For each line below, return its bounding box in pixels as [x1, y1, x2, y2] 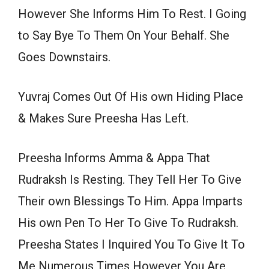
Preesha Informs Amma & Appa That [18, 151, 210, 166]
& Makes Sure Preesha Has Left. [18, 111, 189, 126]
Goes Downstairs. [18, 50, 110, 65]
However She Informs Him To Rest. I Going [18, 7, 246, 22]
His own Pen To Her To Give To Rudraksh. [18, 216, 238, 231]
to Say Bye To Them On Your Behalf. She [18, 28, 229, 43]
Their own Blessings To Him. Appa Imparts [18, 194, 243, 209]
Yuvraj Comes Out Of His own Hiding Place [18, 89, 243, 104]
